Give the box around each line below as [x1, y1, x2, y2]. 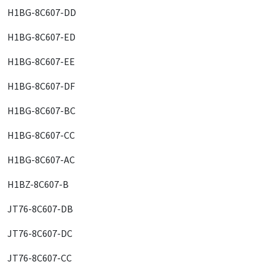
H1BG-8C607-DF [7, 80, 75, 92]
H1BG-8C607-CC [7, 129, 75, 141]
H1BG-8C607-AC [7, 153, 75, 166]
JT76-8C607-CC [7, 252, 72, 264]
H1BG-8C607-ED [7, 31, 76, 43]
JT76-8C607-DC [7, 227, 72, 239]
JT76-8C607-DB [7, 203, 73, 215]
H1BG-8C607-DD [7, 6, 76, 18]
